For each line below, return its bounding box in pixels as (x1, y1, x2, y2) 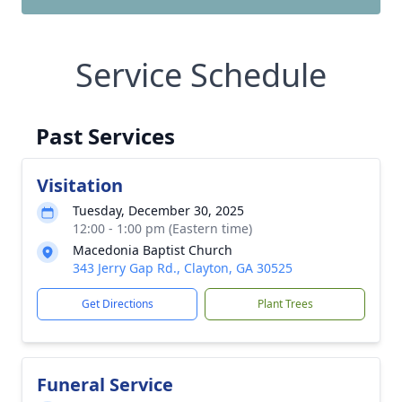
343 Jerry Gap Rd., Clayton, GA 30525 (73, 259, 293, 276)
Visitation (37, 173, 123, 197)
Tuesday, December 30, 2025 (73, 202, 244, 219)
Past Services (36, 121, 175, 151)
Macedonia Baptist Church (73, 241, 232, 258)
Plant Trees (257, 296, 313, 311)
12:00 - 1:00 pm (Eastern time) (73, 220, 252, 237)
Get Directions (81, 296, 153, 311)
